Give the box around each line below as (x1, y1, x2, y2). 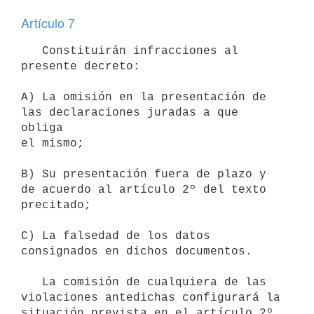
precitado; (21, 198, 91, 212)
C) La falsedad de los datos (21, 229, 210, 243)
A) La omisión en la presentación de (21, 90, 266, 104)
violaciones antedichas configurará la (21, 291, 280, 304)
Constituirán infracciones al (21, 44, 42, 57)
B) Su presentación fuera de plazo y (21, 168, 266, 181)
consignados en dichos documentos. (21, 245, 252, 258)
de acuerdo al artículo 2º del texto (21, 183, 266, 196)
